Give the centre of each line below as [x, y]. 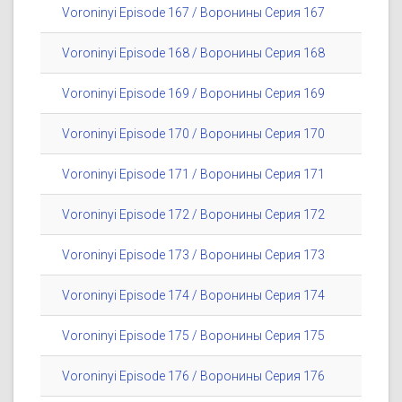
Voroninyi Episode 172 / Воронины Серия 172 [193, 215]
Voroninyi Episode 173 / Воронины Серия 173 [193, 255]
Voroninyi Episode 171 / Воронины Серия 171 [193, 175]
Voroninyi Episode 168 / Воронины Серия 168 [193, 53]
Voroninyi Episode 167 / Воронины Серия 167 [193, 13]
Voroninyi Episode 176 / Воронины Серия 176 [193, 376]
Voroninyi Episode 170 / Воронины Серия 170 [193, 134]
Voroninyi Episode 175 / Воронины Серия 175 [193, 336]
